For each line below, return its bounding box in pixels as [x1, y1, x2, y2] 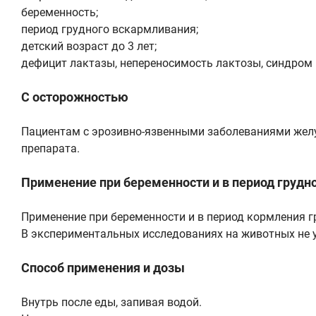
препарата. [21, 141, 80, 155]
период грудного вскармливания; [21, 22, 198, 36]
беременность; [21, 5, 98, 19]
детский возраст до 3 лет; [21, 39, 157, 53]
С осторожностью [21, 89, 128, 104]
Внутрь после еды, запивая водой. [21, 295, 202, 309]
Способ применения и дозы [21, 260, 185, 275]
